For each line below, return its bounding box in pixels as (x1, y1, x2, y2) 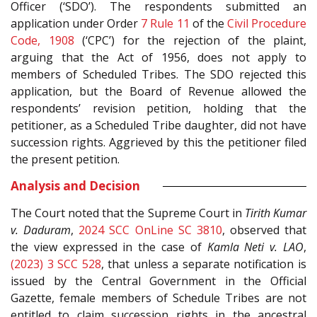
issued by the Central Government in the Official (11, 273, 306, 289)
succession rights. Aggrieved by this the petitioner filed (11, 134, 306, 151)
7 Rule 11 (141, 16, 190, 32)
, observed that (221, 222, 306, 238)
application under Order (11, 16, 142, 32)
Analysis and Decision (11, 178, 140, 195)
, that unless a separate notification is (100, 256, 307, 272)
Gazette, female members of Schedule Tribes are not (11, 290, 306, 306)
